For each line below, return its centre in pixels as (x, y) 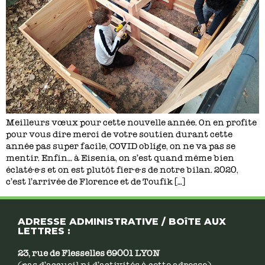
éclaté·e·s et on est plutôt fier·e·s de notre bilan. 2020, (122, 170)
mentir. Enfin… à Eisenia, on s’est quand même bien (120, 158)
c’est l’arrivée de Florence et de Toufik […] (96, 182)
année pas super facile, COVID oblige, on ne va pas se (121, 146)
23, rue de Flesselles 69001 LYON (91, 254)
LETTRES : (44, 231)
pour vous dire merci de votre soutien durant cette (119, 134)
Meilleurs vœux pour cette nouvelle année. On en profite (131, 122)
